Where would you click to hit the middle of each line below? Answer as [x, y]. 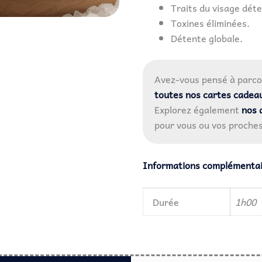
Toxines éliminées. [210, 23]
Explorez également [198, 109]
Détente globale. [207, 38]
